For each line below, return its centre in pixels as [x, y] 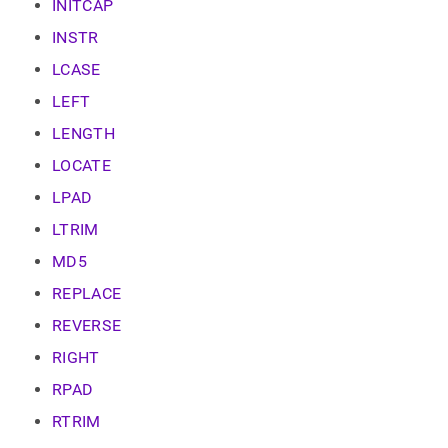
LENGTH [83, 133]
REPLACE [87, 293]
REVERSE [87, 325]
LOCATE [81, 165]
